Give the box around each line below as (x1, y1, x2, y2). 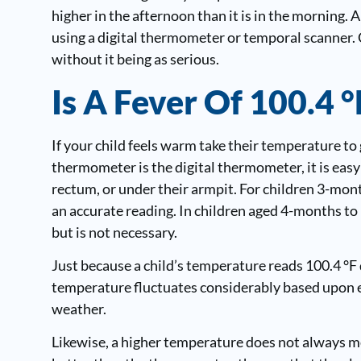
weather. (51, 300, 106, 318)
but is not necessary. (51, 222, 177, 241)
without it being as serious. (51, 50, 219, 68)
